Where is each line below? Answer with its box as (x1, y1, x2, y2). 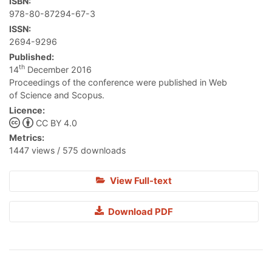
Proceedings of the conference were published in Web (9, 76, 227, 87)
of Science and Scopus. (9, 89, 104, 100)
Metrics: (9, 132, 44, 143)
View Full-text (107, 175, 172, 187)
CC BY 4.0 (35, 117, 77, 128)
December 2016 (25, 64, 92, 75)
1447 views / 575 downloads (9, 145, 126, 156)
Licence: (9, 104, 45, 115)
